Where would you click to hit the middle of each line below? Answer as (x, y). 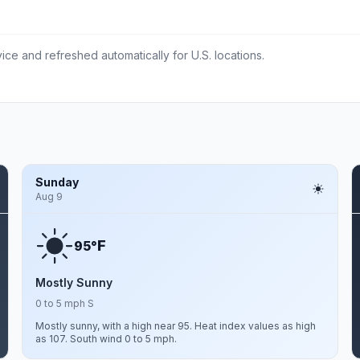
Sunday (57, 182)
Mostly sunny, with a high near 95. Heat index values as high (175, 326)
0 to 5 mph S (64, 303)
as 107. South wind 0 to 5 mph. (106, 339)
